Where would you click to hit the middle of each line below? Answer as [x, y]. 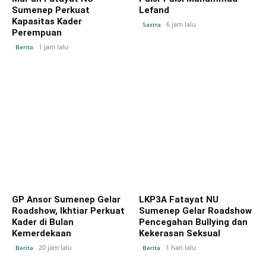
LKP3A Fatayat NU [179, 199]
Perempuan [37, 32]
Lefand [154, 10]
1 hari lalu [181, 247]
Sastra [152, 24]
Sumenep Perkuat [51, 10]
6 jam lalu [181, 24]
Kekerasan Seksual [180, 233]
